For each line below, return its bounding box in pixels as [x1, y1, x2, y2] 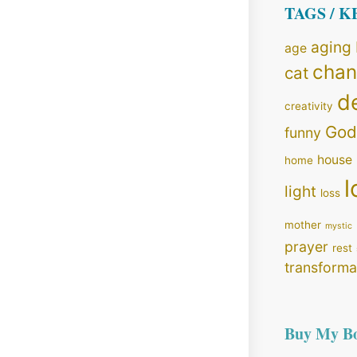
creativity [284, 100, 333, 113]
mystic [324, 221, 352, 232]
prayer [284, 238, 328, 256]
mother [284, 218, 321, 232]
